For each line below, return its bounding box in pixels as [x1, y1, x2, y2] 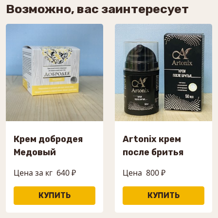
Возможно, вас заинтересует [6, 1, 189, 16]
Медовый [14, 147, 56, 158]
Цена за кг [14, 167, 53, 178]
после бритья [123, 147, 183, 158]
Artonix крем [123, 134, 181, 145]
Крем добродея [14, 134, 83, 145]
